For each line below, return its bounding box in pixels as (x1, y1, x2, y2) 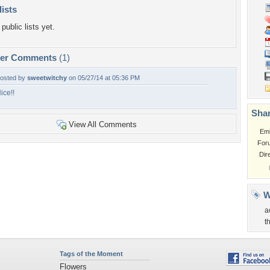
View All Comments (68, 120, 137, 129)
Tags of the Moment (59, 250, 123, 257)
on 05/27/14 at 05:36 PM (67, 74, 140, 81)
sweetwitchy (27, 74, 67, 81)
